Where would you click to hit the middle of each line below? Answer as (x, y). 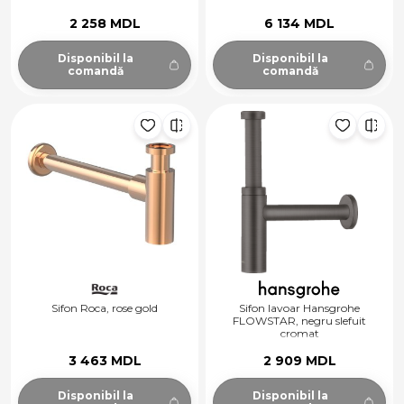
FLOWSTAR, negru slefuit (299, 321)
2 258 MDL (105, 23)
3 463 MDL (105, 360)
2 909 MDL (299, 360)
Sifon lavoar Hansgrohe (299, 308)
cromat (299, 334)
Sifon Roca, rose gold (105, 308)
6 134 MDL (299, 23)
